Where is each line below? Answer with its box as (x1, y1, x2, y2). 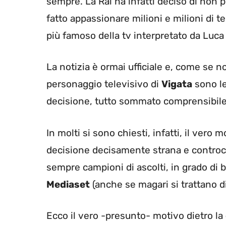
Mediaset (46, 178, 90, 190)
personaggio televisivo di (46, 78, 161, 90)
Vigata (161, 78, 192, 90)
